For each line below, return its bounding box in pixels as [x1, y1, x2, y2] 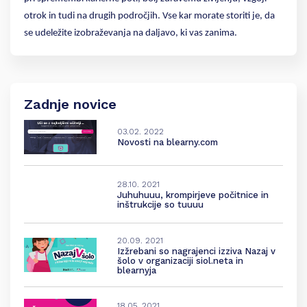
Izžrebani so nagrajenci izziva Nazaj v [116, 245, 275, 256]
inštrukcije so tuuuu [116, 199, 204, 210]
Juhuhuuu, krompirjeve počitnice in [116, 190, 269, 201]
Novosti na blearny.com [116, 137, 218, 148]
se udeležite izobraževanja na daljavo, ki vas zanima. [24, 27, 237, 38]
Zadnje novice [24, 95, 116, 112]
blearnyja [116, 265, 156, 275]
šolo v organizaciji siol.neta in [116, 255, 243, 266]
